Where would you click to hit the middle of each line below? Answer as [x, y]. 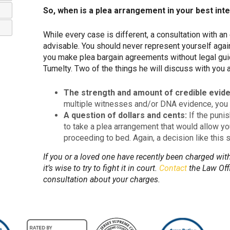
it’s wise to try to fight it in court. [101, 168]
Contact [173, 168]
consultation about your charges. [102, 179]
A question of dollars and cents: [125, 115]
